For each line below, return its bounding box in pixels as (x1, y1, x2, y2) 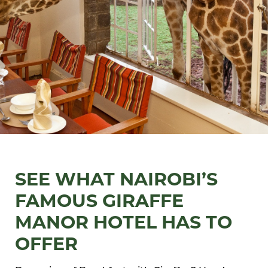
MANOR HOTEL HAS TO (15, 211, 232, 233)
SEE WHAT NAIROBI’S (15, 168, 218, 190)
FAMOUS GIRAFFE (15, 190, 184, 212)
